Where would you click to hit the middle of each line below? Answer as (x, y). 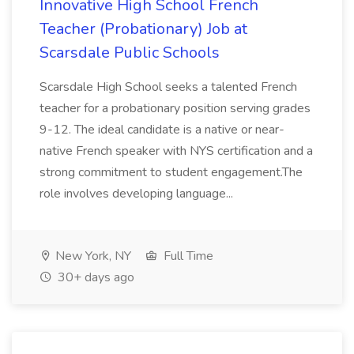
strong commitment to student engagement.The (171, 172)
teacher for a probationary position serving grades (175, 108)
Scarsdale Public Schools (130, 53)
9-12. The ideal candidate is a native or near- (162, 130)
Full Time (187, 256)
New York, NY (92, 256)
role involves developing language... (138, 194)
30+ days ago (94, 277)
